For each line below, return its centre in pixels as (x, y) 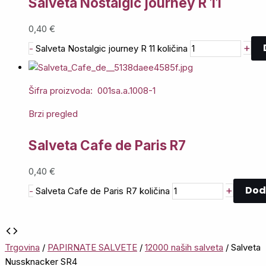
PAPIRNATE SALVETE (92, 248)
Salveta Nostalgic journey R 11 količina (112, 48)
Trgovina (22, 248)
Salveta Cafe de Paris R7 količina (103, 191)
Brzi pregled (53, 114)
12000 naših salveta (184, 248)
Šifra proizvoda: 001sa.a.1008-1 (92, 91)
